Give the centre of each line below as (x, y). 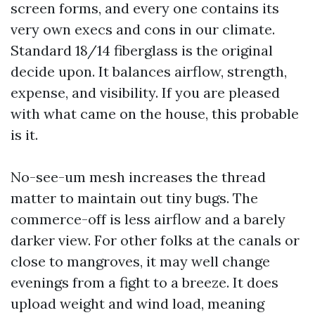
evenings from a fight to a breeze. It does (144, 282)
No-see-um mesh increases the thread (138, 177)
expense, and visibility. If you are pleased (145, 92)
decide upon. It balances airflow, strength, (149, 71)
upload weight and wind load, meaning (137, 303)
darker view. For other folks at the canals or (155, 240)
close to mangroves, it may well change (140, 261)
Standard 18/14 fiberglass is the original (142, 50)
